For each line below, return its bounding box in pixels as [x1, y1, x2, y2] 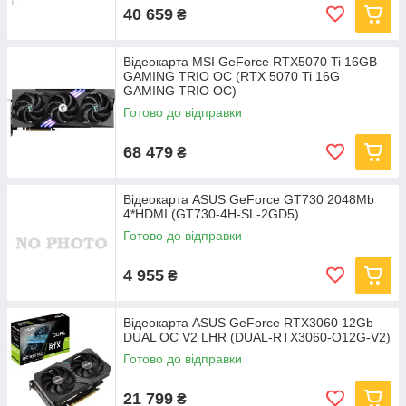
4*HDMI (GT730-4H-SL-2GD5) [123, 207, 299, 221]
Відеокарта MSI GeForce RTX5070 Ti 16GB [123, 54, 377, 69]
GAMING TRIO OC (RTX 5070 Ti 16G [123, 69, 340, 83]
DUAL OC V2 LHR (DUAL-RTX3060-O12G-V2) [123, 330, 391, 344]
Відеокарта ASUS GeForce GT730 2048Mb [123, 192, 374, 207]
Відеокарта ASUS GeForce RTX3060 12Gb [123, 315, 373, 330]
